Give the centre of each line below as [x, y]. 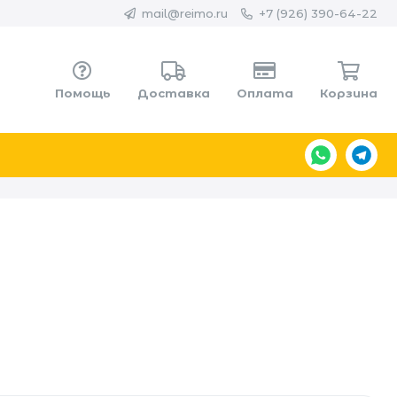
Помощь [82, 93]
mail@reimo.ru [185, 13]
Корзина [348, 93]
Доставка [173, 93]
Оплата [265, 93]
